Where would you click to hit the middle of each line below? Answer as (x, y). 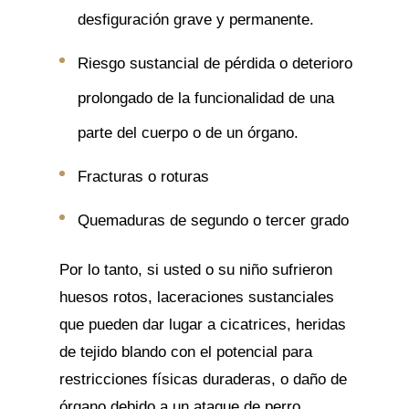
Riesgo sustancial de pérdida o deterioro (215, 63)
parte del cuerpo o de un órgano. (188, 132)
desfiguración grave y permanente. (195, 19)
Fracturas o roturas (143, 176)
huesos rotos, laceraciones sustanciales (196, 297)
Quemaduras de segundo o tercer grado (213, 220)
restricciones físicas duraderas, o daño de (203, 379)
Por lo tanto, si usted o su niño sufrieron (195, 269)
